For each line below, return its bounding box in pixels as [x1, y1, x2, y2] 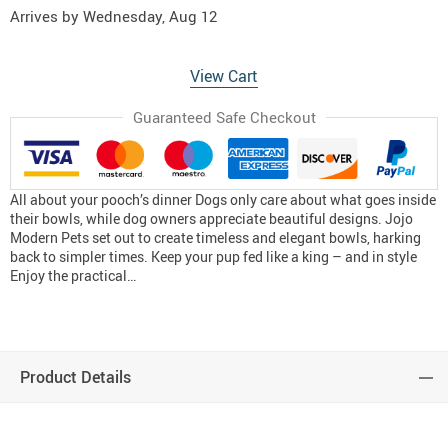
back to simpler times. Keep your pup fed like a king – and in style [10, 247, 417, 267]
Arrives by [10, 6, 83, 26]
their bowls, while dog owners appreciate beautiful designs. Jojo [10, 209, 413, 229]
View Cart [190, 65, 258, 87]
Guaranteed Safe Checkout [132, 107, 316, 127]
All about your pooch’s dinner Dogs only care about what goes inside [10, 190, 436, 210]
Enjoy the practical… [10, 266, 136, 286]
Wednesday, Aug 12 [83, 6, 217, 26]
